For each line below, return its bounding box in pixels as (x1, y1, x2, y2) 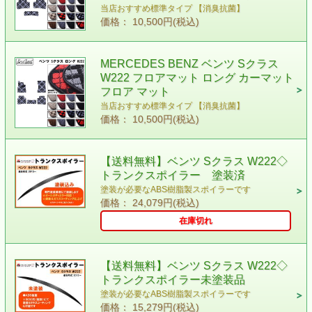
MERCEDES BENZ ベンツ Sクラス (100, 57, 279, 70)
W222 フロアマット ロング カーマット (100, 71, 294, 84)
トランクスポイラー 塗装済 (100, 169, 245, 181)
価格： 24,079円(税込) (100, 197, 199, 208)
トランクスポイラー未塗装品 (100, 273, 245, 286)
